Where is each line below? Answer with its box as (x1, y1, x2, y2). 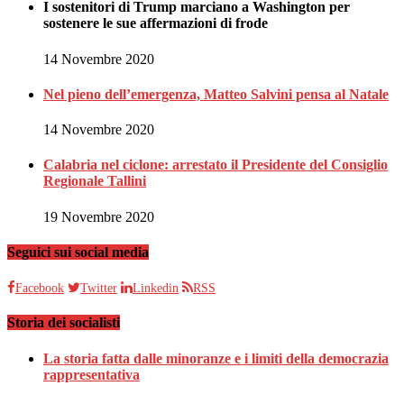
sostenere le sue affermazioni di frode (43, 15, 268, 32)
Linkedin (133, 281, 179, 296)
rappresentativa (43, 366, 140, 382)
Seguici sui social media (7, 243, 149, 260)
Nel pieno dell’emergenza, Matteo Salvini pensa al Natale (43, 86, 389, 102)
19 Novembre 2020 (43, 208, 154, 225)
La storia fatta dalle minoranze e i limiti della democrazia (43, 350, 389, 366)
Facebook (15, 281, 64, 296)
